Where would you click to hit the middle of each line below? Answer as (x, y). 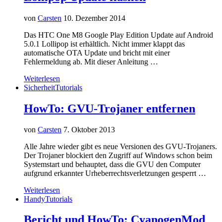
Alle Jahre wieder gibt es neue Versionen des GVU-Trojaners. (120, 146)
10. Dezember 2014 (94, 18)
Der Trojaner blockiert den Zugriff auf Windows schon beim (118, 155)
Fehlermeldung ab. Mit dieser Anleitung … (91, 61)
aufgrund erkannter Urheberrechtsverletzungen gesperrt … (115, 173)
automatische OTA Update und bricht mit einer (97, 53)
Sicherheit (39, 87)
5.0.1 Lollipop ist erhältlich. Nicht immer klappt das (104, 44)
